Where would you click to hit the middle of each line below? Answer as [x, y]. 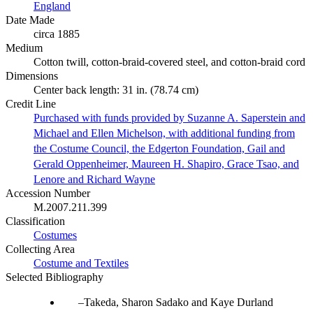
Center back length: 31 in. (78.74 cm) [116, 89]
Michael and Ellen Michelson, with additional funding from [164, 133]
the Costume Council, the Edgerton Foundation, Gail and [159, 148]
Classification [35, 221]
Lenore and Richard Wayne [94, 179]
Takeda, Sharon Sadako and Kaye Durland [179, 302]
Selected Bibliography [54, 277]
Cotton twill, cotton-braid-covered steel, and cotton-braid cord [169, 61]
